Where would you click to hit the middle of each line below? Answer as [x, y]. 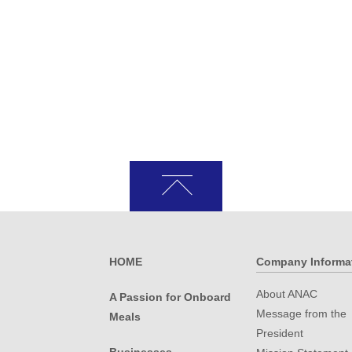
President [280, 333]
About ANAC [287, 294]
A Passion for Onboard [170, 297]
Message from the [301, 313]
